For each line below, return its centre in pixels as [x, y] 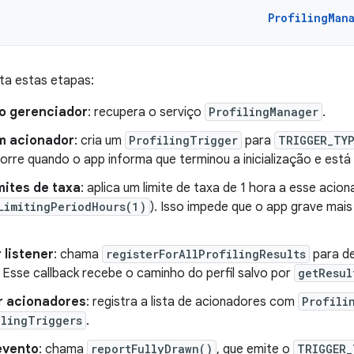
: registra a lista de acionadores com [192, 302]
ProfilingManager [264, 112]
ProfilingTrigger [183, 140]
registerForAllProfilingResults [206, 254]
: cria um [100, 141]
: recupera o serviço [146, 112]
